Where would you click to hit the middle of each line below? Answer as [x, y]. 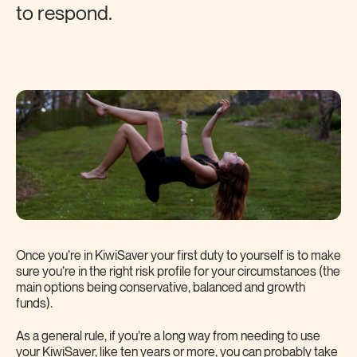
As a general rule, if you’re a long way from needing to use [168, 336]
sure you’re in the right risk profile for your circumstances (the [178, 272]
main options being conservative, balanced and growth [161, 288]
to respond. [64, 14]
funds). [34, 304]
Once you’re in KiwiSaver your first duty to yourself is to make [178, 256]
